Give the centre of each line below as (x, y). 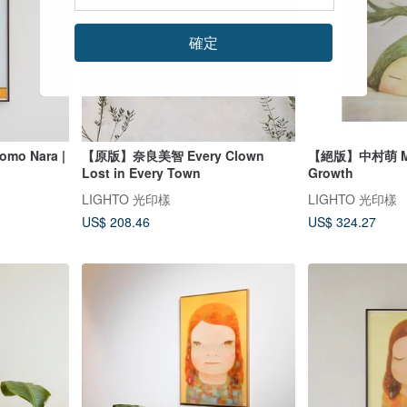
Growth (331, 173)
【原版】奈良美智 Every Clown (173, 156)
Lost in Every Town (141, 173)
